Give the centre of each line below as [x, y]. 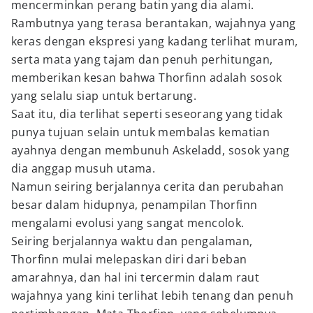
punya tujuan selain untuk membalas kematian [141, 132]
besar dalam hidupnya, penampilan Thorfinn [134, 205]
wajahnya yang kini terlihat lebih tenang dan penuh [152, 296]
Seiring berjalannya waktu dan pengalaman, [132, 241]
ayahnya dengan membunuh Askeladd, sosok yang [151, 150]
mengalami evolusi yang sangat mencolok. [129, 223]
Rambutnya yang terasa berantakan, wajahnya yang [154, 23]
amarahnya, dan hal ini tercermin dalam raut [136, 277]
